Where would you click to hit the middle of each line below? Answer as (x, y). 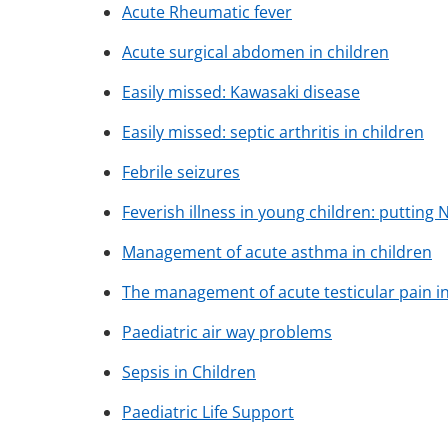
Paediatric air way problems (227, 332)
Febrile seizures (181, 172)
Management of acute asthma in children (277, 252)
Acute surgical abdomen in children (255, 52)
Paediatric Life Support (208, 412)
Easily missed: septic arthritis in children (273, 132)
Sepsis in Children (189, 372)
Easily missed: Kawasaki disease (241, 92)
